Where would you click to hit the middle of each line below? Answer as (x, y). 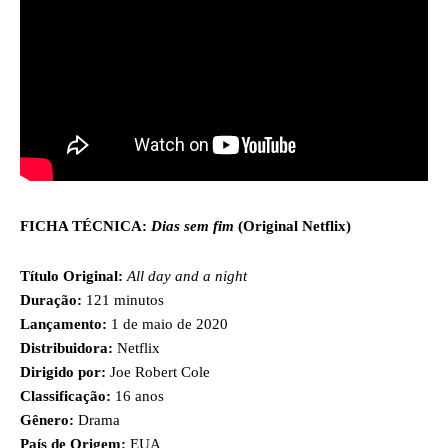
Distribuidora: (66, 347)
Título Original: (71, 275)
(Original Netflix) (292, 225)
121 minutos (123, 299)
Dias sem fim (192, 225)
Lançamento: (63, 323)
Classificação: (65, 395)
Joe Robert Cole (158, 371)
